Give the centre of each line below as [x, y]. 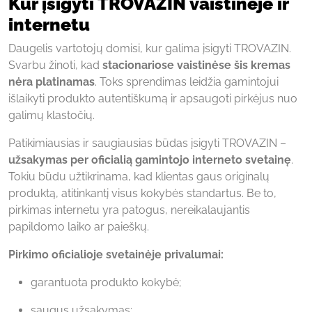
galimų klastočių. [52, 115]
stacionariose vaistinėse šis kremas [196, 65]
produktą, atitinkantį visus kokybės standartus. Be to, [142, 193]
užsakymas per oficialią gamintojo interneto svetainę [150, 159]
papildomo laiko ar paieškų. [79, 226]
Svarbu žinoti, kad [55, 65]
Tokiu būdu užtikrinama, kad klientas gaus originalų [139, 176]
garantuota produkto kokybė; [106, 282]
